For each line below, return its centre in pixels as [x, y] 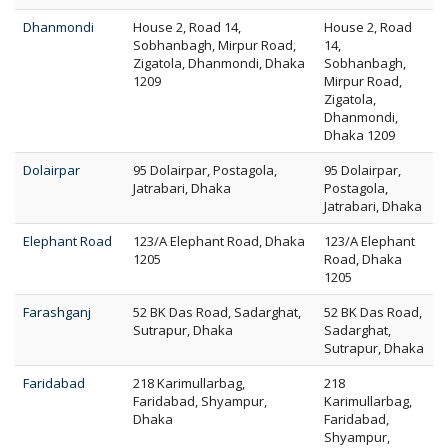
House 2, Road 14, [187, 27]
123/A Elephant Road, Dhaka [219, 241]
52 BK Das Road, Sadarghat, [217, 312]
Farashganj [57, 312]
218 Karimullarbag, [189, 383]
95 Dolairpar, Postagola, [205, 170]
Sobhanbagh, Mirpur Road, [214, 45]
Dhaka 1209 [359, 135]
